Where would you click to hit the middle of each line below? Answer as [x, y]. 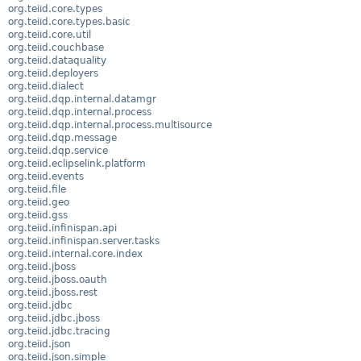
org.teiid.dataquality [57, 60]
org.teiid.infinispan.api [62, 228]
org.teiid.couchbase [56, 47]
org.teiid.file [37, 189]
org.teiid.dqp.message [62, 137]
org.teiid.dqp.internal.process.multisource [110, 124]
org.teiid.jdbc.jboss [54, 318]
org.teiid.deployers [53, 73]
